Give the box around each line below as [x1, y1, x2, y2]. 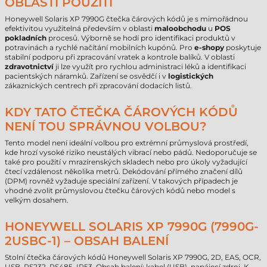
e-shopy [194, 43, 224, 52]
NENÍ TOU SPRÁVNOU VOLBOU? [5, 119, 207, 133]
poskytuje [224, 43, 261, 52]
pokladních [5, 33, 46, 42]
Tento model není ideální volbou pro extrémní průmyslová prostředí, [5, 138, 249, 147]
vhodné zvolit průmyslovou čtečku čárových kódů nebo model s [5, 186, 235, 195]
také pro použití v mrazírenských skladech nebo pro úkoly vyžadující [5, 157, 247, 166]
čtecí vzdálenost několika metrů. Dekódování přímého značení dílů [5, 167, 243, 176]
